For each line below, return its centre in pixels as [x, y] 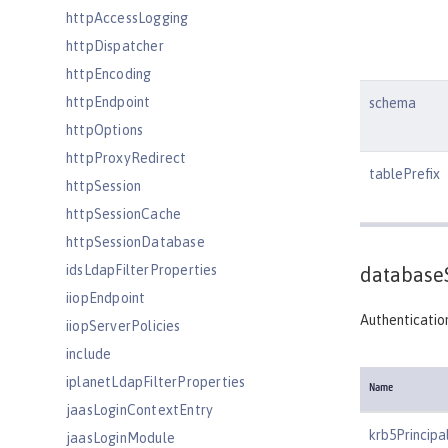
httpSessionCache [124, 214]
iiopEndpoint [106, 298]
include [89, 354]
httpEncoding [109, 74]
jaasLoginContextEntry [140, 410]
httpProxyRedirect [126, 158]
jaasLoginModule [120, 438]
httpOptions [105, 130]
